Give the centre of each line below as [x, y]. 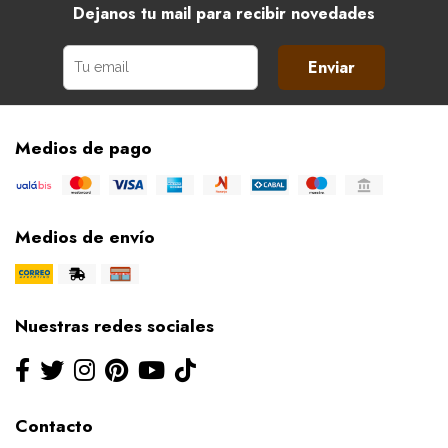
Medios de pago [83, 147]
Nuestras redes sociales [114, 326]
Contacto [54, 426]
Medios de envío [85, 237]
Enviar [331, 67]
